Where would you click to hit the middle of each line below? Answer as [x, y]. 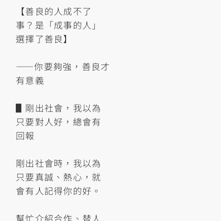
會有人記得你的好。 [59, 190]
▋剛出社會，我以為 [59, 107]
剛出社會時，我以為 [59, 163]
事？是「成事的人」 [59, 24]
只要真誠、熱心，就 [59, 176]
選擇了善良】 [44, 38]
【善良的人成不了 [54, 11]
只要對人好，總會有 [59, 121]
